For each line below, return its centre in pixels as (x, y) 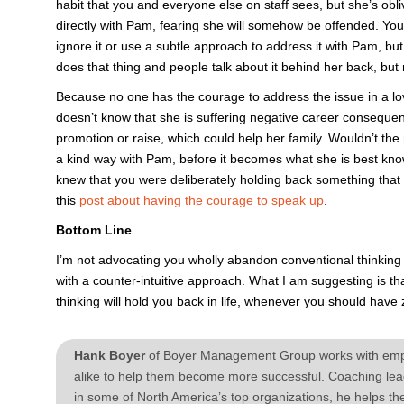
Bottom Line (94, 230)
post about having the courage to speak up (202, 200)
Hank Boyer (110, 355)
